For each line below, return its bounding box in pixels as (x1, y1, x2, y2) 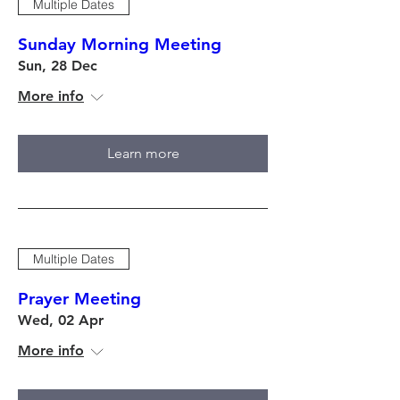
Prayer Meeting (18, 288, 141, 309)
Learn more (106, 145, 179, 162)
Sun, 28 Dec (18, 57, 97, 74)
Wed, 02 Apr (18, 312, 104, 329)
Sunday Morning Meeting (18, 34, 221, 54)
